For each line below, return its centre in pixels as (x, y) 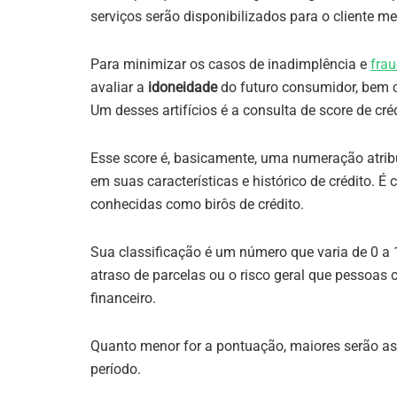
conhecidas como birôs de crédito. (197, 205)
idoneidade (183, 88)
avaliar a (119, 88)
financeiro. (125, 299)
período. (116, 370)
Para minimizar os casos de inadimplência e (230, 65)
